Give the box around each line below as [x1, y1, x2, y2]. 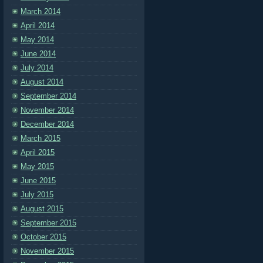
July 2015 [21, 190, 53, 199]
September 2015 [21, 218, 76, 227]
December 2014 [21, 120, 74, 129]
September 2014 [21, 92, 76, 100]
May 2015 [21, 162, 54, 171]
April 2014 [21, 21, 55, 30]
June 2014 [21, 49, 56, 58]
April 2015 [21, 148, 55, 157]
